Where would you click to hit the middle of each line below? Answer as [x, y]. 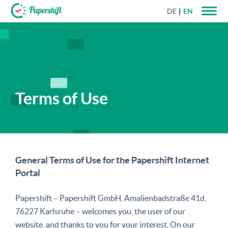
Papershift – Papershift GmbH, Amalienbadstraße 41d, [111, 198]
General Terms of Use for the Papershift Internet [112, 160]
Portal [28, 173]
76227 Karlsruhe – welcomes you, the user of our [100, 211]
